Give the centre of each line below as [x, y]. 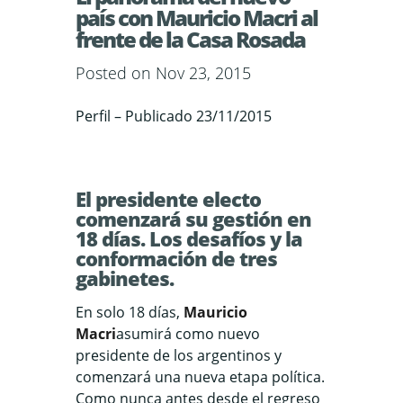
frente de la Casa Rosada [190, 39]
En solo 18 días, [130, 312]
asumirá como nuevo [188, 334]
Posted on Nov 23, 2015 [163, 73]
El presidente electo [168, 199]
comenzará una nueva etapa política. [200, 377]
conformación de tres [176, 258]
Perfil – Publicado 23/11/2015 [174, 116]
